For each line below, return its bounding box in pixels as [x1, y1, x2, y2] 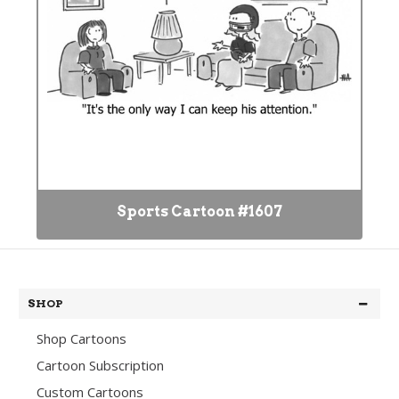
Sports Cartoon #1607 [117, 203, 282, 220]
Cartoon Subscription [37, 356, 164, 374]
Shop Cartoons [37, 330, 126, 347]
